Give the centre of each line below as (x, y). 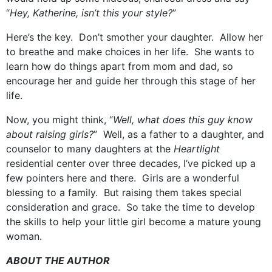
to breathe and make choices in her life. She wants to (130, 52)
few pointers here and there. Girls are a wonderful (123, 178)
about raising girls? (50, 134)
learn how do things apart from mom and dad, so (120, 66)
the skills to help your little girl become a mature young (134, 222)
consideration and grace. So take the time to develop (131, 207)
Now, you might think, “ (59, 120)
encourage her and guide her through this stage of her (131, 81)
